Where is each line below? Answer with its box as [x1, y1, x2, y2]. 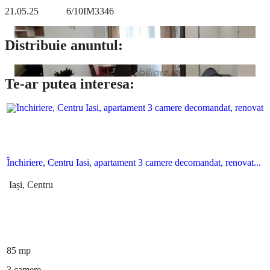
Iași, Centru [7, 179, 53, 190]
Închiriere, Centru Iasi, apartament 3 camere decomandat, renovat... [7, 157, 261, 168]
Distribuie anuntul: [5, 37, 123, 54]
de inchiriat [111, 134, 159, 145]
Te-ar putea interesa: [5, 76, 134, 92]
